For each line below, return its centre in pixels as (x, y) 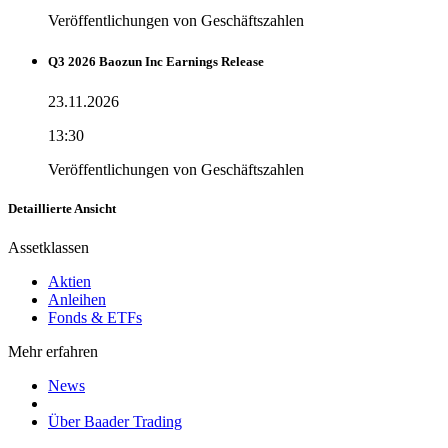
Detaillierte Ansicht (62, 208)
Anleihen (77, 299)
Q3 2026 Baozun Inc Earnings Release (156, 62)
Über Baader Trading (115, 421)
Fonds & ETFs (95, 317)
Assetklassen (48, 247)
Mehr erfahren (53, 351)
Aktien (69, 281)
